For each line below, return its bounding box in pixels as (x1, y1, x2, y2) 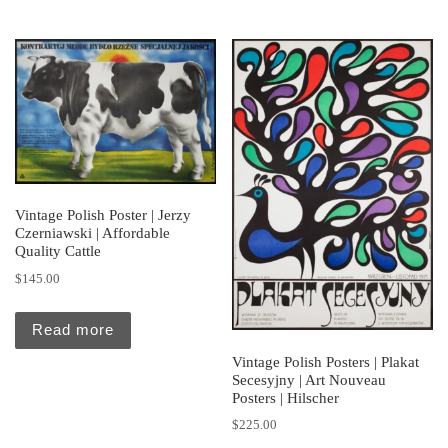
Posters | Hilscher (232, 389, 340, 406)
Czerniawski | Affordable (15, 225, 170, 242)
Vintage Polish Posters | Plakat (232, 353, 420, 370)
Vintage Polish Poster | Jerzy (15, 207, 191, 224)
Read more (32, 321, 114, 339)
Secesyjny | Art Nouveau (232, 371, 387, 388)
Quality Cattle (15, 243, 101, 260)
